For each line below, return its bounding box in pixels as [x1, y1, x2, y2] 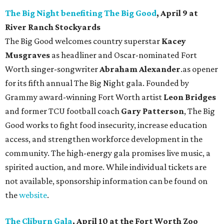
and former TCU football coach [5, 106, 121, 116]
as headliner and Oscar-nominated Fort [50, 50, 197, 60]
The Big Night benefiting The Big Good [5, 8, 156, 18]
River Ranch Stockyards [5, 22, 100, 32]
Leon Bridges [163, 92, 216, 102]
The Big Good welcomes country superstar [5, 36, 161, 46]
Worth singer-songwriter [5, 64, 99, 74]
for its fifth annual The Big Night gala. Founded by [5, 78, 189, 88]
